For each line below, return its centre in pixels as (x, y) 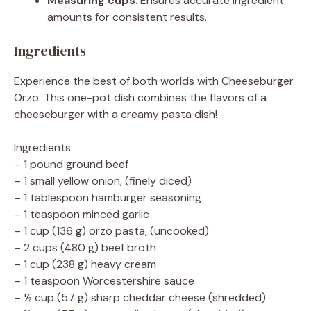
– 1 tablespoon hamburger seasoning (108, 197)
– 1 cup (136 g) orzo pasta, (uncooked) (111, 230)
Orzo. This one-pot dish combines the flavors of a (140, 97)
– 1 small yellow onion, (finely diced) (103, 180)
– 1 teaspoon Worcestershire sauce (104, 280)
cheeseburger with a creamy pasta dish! (116, 114)
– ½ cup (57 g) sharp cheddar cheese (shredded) (140, 297)
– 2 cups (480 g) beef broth (85, 247)
